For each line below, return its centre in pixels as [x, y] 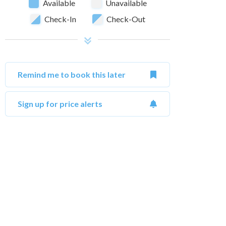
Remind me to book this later [72, 75]
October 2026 [87, 215]
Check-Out [126, 19]
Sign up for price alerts [60, 104]
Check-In [60, 19]
